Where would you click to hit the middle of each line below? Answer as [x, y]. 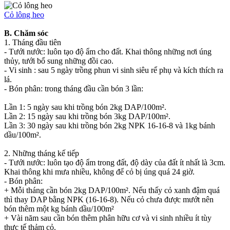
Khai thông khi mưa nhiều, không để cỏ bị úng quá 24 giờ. [99, 171]
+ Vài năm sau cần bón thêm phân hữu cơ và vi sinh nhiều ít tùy [108, 218]
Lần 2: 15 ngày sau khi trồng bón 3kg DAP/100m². [87, 116]
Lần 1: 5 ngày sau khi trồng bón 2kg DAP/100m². [85, 107]
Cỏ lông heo [24, 14]
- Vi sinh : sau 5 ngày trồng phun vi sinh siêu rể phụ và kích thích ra [114, 70]
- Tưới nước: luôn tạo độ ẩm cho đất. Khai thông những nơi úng [108, 51]
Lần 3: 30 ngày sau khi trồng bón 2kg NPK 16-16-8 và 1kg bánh [110, 125]
